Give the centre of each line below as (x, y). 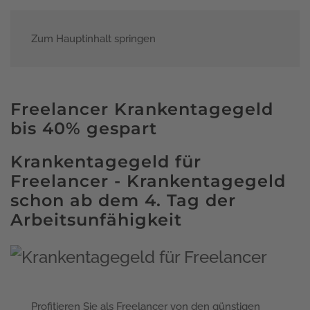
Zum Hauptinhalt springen (93, 39)
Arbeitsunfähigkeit (96, 219)
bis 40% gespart (84, 128)
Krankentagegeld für (106, 161)
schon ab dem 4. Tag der (123, 200)
